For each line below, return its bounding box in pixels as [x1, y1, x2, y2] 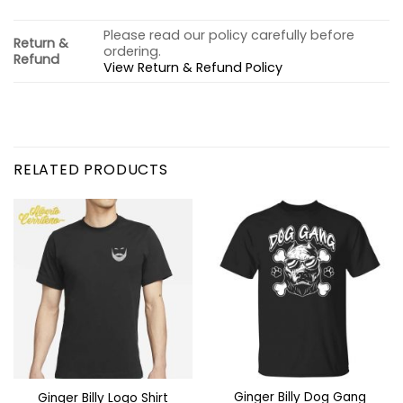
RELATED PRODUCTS [13, 159, 168, 181]
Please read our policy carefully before [103, 26, 355, 45]
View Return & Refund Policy [103, 58, 283, 77]
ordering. [103, 42, 162, 61]
